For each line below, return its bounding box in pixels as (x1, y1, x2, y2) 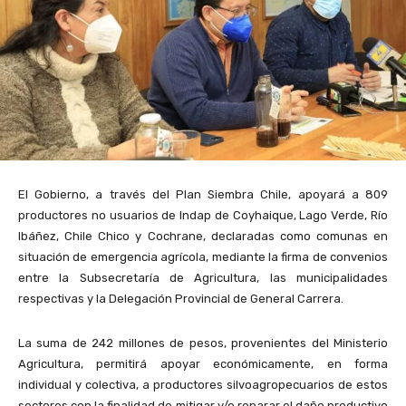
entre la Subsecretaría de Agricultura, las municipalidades (18, 271, 388, 285)
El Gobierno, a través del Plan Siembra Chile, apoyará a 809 (18, 188, 388, 202)
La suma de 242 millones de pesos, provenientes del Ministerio (18, 336, 388, 351)
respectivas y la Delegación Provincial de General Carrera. (18, 292, 343, 306)
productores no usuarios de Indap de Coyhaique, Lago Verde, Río (18, 208, 388, 223)
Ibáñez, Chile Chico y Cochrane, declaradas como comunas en (18, 229, 388, 244)
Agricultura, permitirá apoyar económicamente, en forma (18, 357, 388, 372)
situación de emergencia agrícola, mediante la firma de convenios (18, 250, 388, 265)
